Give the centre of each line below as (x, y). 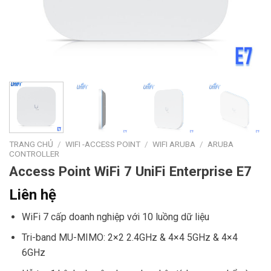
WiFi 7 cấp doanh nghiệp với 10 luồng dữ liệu (115, 217)
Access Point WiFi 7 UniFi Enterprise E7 (130, 171)
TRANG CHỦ (31, 144)
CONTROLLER (34, 153)
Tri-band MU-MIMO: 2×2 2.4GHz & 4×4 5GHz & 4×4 (129, 238)
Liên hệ (33, 194)
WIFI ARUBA (174, 144)
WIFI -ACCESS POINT (103, 144)
